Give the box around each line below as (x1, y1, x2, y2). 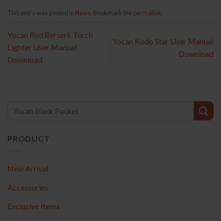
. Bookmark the (91, 9, 133, 17)
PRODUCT (7, 134, 50, 144)
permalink (133, 9, 161, 17)
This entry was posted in (7, 9, 75, 17)
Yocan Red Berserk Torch (7, 30, 93, 40)
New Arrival (7, 163, 48, 173)
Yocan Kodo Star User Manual (112, 36, 214, 46)
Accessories (7, 182, 48, 192)
